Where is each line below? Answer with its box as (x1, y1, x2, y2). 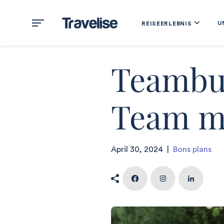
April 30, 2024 (111, 145, 163, 153)
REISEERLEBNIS (141, 20, 192, 26)
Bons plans (173, 145, 211, 153)
